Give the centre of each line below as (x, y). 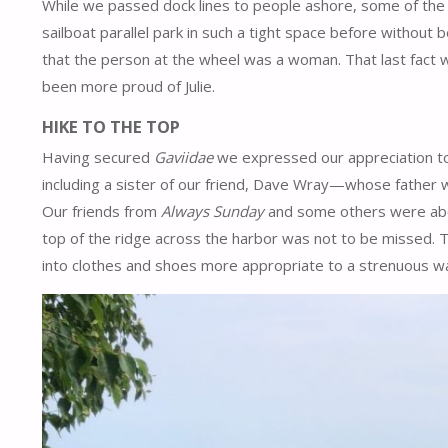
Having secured (98, 157)
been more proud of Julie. (128, 86)
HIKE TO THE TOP (111, 126)
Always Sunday (212, 211)
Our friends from (101, 211)
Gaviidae (183, 157)
